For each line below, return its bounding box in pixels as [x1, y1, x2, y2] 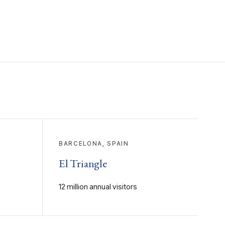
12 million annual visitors [59, 182, 138, 191]
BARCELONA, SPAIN [59, 140, 129, 147]
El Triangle [59, 155, 107, 171]
